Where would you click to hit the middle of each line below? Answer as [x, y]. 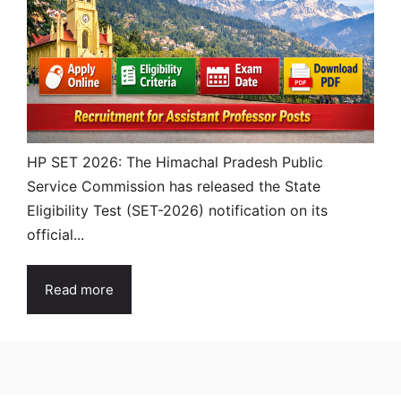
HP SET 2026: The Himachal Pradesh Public [175, 162]
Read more [79, 289]
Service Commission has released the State [174, 186]
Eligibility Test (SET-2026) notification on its [177, 210]
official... [55, 234]
